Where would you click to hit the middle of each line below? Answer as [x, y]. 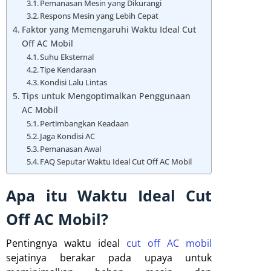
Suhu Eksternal [67, 57]
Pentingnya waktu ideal [66, 243]
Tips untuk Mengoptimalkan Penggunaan [106, 96]
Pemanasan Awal [71, 149]
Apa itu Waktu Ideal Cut [109, 195]
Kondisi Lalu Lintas [74, 82]
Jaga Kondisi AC [68, 136]
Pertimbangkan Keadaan [85, 123]
